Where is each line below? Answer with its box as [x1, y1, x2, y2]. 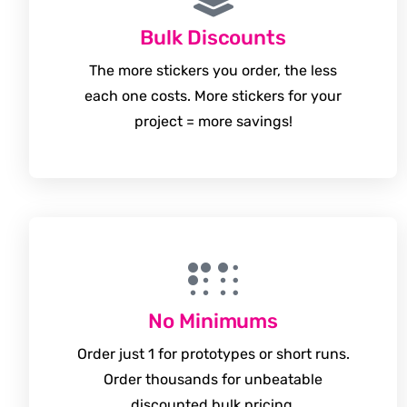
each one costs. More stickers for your [84, 87, 342, 104]
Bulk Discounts [140, 25, 286, 50]
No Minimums [148, 309, 279, 333]
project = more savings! [134, 113, 293, 130]
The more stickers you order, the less [89, 62, 338, 79]
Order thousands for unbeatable [104, 371, 323, 388]
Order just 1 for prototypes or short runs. [76, 345, 350, 362]
